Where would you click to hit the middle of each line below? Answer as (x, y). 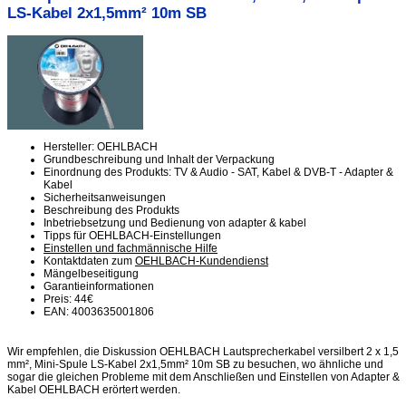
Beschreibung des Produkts (111, 210)
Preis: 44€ (68, 299)
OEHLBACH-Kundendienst (202, 261)
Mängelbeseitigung (91, 273)
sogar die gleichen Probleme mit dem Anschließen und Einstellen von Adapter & (203, 377)
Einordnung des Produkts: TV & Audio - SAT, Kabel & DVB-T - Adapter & (218, 172)
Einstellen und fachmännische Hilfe (130, 248)
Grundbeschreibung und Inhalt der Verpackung (159, 159)
